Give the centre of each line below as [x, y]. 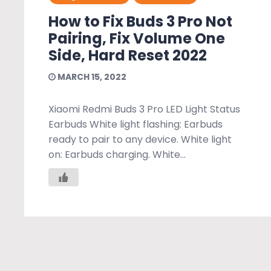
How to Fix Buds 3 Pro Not [140, 21]
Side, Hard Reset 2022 [128, 55]
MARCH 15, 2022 [91, 77]
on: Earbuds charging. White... [117, 154]
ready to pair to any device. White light [140, 139]
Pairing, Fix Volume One [137, 38]
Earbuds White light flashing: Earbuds [135, 124]
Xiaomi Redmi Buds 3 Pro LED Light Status [144, 109]
